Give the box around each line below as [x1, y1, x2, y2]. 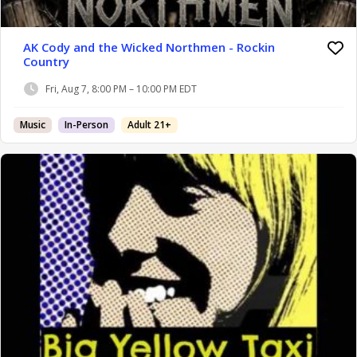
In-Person [65, 117, 108, 131]
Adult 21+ [127, 117, 171, 131]
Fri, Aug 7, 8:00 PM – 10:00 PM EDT [45, 82, 197, 96]
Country [23, 53, 69, 69]
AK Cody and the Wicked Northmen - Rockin [23, 38, 275, 55]
